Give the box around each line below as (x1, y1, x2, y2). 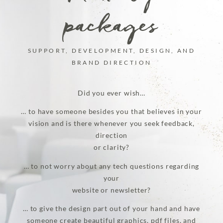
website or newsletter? (72, 186, 151, 194)
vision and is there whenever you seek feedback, (28, 119, 195, 128)
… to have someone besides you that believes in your (21, 108, 202, 116)
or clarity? (93, 143, 130, 152)
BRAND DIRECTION (71, 59, 152, 66)
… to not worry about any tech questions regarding (23, 162, 200, 170)
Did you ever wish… (77, 89, 146, 97)
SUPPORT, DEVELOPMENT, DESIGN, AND (27, 47, 196, 54)
